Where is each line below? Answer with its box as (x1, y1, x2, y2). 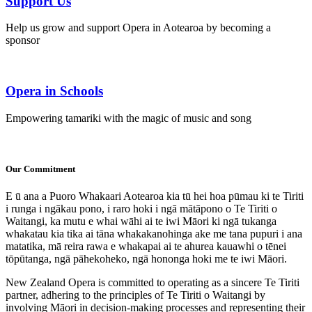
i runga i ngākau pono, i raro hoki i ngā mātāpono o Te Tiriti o (6, 203, 277, 215)
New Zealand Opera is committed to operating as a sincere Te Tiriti (6, 276, 299, 289)
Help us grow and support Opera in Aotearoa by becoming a (6, 22, 271, 34)
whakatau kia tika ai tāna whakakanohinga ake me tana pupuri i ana (6, 228, 302, 240)
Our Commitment (6, 163, 75, 174)
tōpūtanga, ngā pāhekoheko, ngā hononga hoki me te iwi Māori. (6, 253, 287, 265)
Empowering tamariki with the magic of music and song (6, 111, 251, 124)
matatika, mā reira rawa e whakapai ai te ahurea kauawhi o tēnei (6, 240, 286, 253)
